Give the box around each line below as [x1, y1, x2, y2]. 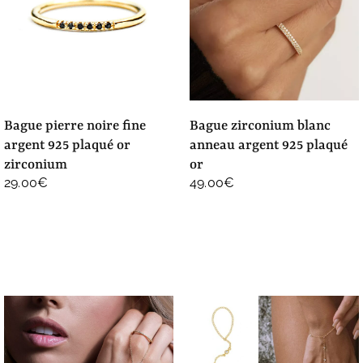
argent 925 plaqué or [3, 138, 130, 154]
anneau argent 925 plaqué [190, 138, 348, 154]
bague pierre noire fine [3, 118, 13, 135]
